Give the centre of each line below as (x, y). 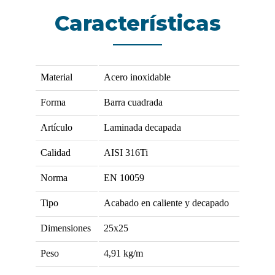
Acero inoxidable (137, 77)
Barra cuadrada (133, 102)
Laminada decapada (142, 127)
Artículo (56, 127)
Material (56, 77)
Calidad (55, 153)
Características (137, 23)
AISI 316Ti (126, 153)
